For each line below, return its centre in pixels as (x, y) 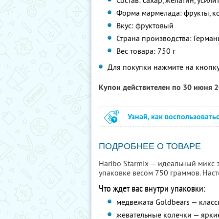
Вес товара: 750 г (146, 51)
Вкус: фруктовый (145, 25)
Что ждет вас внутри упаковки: (152, 188)
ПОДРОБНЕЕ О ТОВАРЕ (150, 146)
